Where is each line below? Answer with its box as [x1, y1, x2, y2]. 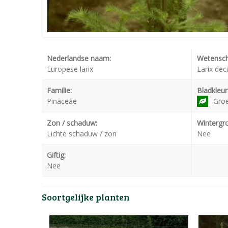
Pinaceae [47, 96, 77, 106]
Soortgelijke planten [42, 191, 130, 203]
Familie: [47, 85, 72, 95]
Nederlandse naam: [47, 53, 111, 63]
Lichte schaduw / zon [47, 129, 117, 138]
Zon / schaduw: [47, 118, 97, 128]
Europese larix [47, 64, 93, 74]
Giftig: [47, 150, 66, 160]
